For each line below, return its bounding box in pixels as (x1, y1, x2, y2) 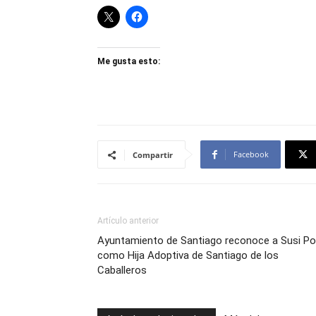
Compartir (133, 150, 173, 160)
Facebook (233, 149, 269, 159)
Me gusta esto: (97, 56, 160, 66)
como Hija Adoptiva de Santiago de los (97, 249, 279, 262)
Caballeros (97, 264, 147, 276)
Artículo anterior (97, 216, 159, 226)
